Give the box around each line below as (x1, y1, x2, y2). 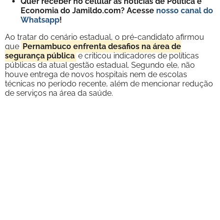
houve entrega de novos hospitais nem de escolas (5, 69, 187, 79)
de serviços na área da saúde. (5, 88, 113, 98)
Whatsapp (21, 15, 59, 25)
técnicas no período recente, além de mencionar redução (5, 79, 213, 88)
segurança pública (5, 51, 75, 60)
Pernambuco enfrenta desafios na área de (23, 41, 181, 51)
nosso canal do (156, 5, 213, 15)
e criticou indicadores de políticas (76, 51, 199, 60)
